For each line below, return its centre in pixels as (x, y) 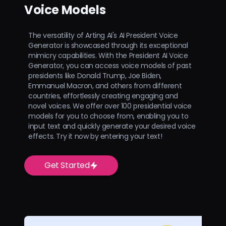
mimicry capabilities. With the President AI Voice (108, 56)
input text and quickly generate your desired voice (112, 126)
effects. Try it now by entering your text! (95, 136)
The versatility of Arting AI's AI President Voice (103, 36)
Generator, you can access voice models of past (110, 66)
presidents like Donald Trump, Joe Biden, (95, 76)
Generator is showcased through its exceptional (108, 46)
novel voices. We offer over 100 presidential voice (110, 106)
